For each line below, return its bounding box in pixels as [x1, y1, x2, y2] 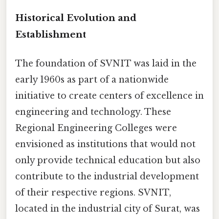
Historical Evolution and [15, 12, 136, 24]
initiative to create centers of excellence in [15, 90, 204, 102]
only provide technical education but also [15, 155, 200, 166]
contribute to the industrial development [15, 171, 199, 182]
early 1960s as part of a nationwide [15, 74, 169, 86]
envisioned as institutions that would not [15, 139, 196, 150]
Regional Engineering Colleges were [15, 123, 177, 134]
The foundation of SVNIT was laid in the [15, 58, 197, 69]
